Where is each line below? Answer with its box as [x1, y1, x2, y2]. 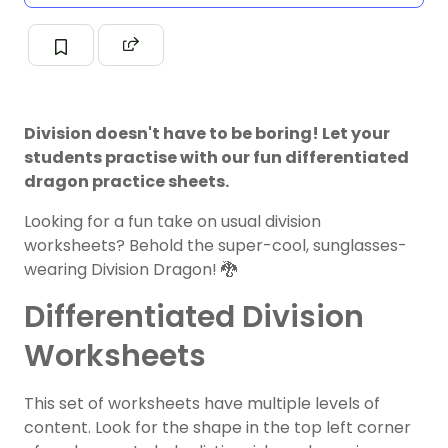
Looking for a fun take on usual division [24, 210, 321, 234]
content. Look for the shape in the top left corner [24, 416, 411, 440]
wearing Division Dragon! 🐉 [24, 258, 237, 282]
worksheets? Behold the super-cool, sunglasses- [24, 234, 407, 258]
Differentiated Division [24, 296, 364, 339]
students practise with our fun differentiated [24, 146, 409, 170]
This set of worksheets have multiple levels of [24, 392, 380, 416]
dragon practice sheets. [24, 170, 229, 194]
